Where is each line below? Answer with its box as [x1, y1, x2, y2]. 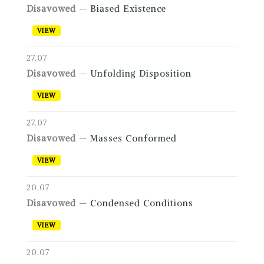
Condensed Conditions [90, 197, 193, 209]
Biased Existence [90, 3, 166, 15]
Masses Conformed [90, 133, 177, 144]
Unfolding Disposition [90, 68, 192, 80]
